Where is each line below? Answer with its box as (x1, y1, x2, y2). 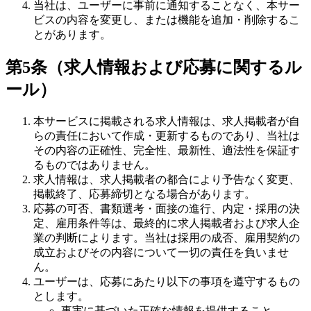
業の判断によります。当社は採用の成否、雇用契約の (33, 231, 300, 244)
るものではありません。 (33, 158, 155, 171)
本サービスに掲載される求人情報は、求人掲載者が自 (33, 115, 300, 127)
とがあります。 (33, 28, 111, 41)
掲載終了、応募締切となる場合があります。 (33, 187, 255, 200)
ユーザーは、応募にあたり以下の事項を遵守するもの (33, 275, 300, 287)
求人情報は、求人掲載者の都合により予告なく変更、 (33, 173, 300, 185)
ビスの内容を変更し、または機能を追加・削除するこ (33, 14, 300, 26)
